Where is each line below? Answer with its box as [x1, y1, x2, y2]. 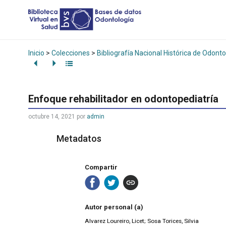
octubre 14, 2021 [28, 113, 75, 121]
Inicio [28, 48, 44, 57]
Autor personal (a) [85, 203, 143, 211]
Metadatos [56, 133, 101, 144]
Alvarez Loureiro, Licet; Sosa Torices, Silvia [85, 217, 199, 225]
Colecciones [51, 48, 90, 57]
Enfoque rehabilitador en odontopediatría [28, 93, 218, 105]
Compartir [85, 163, 118, 171]
